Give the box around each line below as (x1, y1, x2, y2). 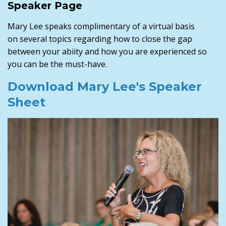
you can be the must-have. (8, 59, 107, 70)
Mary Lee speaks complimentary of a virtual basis (8, 21, 195, 32)
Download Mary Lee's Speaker (8, 79, 202, 94)
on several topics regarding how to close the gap (8, 33, 192, 45)
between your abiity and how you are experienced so (8, 46, 207, 58)
